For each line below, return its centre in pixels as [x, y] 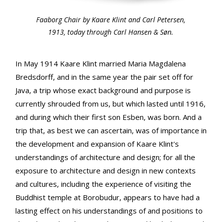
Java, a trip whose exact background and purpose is [103, 90]
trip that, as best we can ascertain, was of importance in [111, 130]
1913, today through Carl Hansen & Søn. [111, 32]
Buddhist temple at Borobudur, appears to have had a [108, 197]
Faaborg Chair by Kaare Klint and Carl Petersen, [111, 19]
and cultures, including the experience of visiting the [103, 184]
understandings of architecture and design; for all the [105, 157]
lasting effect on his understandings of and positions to [109, 210]
